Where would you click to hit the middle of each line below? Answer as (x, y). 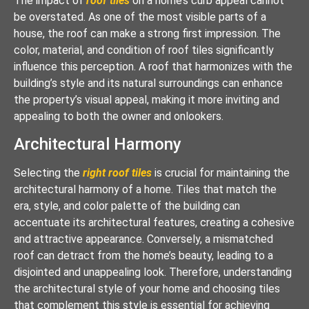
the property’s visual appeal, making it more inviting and (147, 99)
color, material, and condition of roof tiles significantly (144, 50)
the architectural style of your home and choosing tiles (147, 289)
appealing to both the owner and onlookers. (119, 116)
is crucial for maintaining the (221, 173)
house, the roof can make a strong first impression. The (147, 33)
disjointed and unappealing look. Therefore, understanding (153, 272)
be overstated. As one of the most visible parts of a (140, 17)
